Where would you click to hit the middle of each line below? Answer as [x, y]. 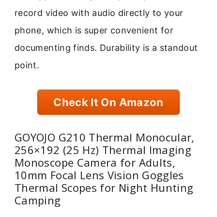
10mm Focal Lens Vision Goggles [99, 175]
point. [27, 65]
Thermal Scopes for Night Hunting [104, 187]
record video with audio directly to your [99, 13]
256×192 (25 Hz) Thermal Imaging [103, 149]
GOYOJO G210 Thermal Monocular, [105, 137]
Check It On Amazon [108, 102]
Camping [38, 200]
